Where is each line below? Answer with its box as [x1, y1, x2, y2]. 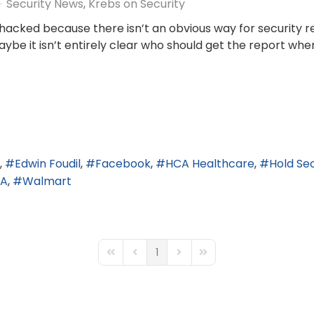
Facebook [95, 156, 151, 172]
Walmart [22, 172, 71, 189]
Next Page [172, 251, 221, 266]
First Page [104, 251, 151, 266]
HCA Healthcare [165, 156, 254, 172]
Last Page [196, 251, 244, 266]
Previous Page [128, 251, 196, 266]
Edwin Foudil [15, 156, 81, 172]
